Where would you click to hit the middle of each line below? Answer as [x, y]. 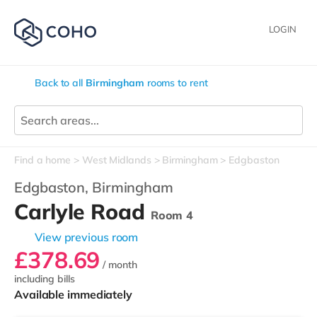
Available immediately [73, 294]
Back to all [60, 83]
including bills [45, 279]
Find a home [42, 160]
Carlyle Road [82, 212]
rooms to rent [176, 83]
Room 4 [172, 215]
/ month [119, 265]
